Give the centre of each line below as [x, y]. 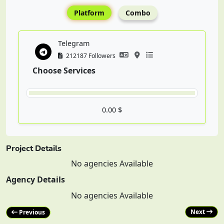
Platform [89, 13]
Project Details [34, 148]
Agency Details [35, 179]
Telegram [74, 43]
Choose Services [64, 70]
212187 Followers [90, 55]
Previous [31, 212]
